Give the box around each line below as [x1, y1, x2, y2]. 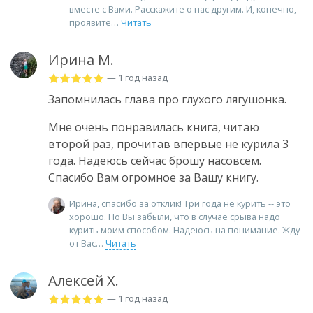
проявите [69, 15, 111, 29]
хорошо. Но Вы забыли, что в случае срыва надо [69, 210, 280, 223]
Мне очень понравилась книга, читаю [48, 119, 259, 135]
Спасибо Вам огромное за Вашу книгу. [48, 169, 259, 185]
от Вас [69, 236, 96, 249]
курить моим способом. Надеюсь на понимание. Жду [69, 223, 300, 236]
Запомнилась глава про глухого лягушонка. [48, 91, 286, 107]
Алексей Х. [48, 270, 119, 290]
